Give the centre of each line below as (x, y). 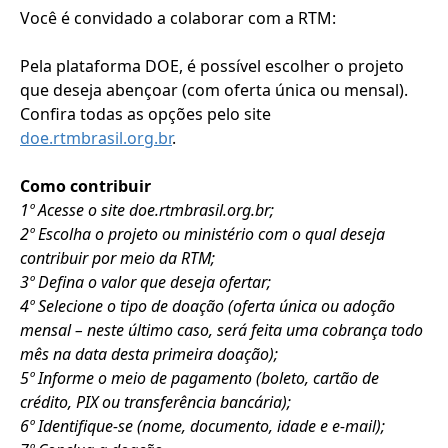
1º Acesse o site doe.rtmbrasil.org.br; (147, 209)
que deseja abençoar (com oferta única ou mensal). (214, 89)
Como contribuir (85, 185)
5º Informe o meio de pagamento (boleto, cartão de (199, 377)
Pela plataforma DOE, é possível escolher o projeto (212, 65)
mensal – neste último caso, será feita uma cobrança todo (221, 329)
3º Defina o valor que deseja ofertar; (145, 281)
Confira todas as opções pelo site (145, 113)
